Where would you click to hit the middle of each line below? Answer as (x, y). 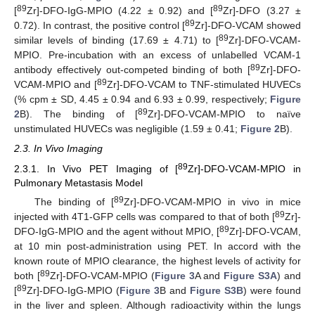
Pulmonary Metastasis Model (78, 182)
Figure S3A (251, 275)
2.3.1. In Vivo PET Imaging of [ (96, 168)
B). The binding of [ (79, 114)
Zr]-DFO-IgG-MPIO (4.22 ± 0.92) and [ (120, 11)
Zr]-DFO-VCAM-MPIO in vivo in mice (213, 201)
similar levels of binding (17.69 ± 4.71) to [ (116, 40)
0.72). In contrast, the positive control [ (99, 26)
